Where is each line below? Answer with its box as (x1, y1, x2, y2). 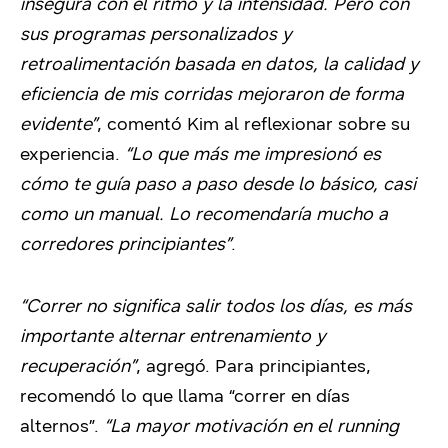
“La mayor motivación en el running (104, 415, 399, 438)
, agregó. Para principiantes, (136, 355, 371, 378)
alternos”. (20, 415, 104, 438)
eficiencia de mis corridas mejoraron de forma (20, 83, 404, 106)
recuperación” (20, 355, 136, 378)
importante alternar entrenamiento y (20, 325, 326, 348)
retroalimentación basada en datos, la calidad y (20, 53, 419, 76)
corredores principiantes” (20, 233, 231, 256)
